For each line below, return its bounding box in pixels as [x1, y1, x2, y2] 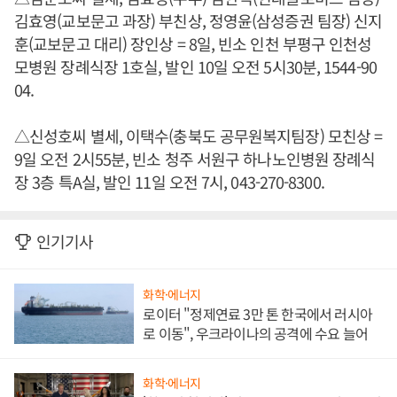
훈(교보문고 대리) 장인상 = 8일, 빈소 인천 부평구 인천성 [14, 32, 372, 55]
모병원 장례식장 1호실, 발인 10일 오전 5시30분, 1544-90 [14, 55, 377, 78]
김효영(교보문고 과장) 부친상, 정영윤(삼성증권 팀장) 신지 [14, 9, 383, 32]
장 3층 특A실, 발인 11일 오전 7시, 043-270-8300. [14, 170, 324, 193]
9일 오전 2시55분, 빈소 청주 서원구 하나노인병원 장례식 [14, 147, 376, 170]
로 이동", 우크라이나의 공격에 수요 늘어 [143, 322, 368, 344]
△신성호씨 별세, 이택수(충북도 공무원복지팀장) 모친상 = [14, 124, 383, 147]
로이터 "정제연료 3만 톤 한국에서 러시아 [143, 302, 372, 324]
